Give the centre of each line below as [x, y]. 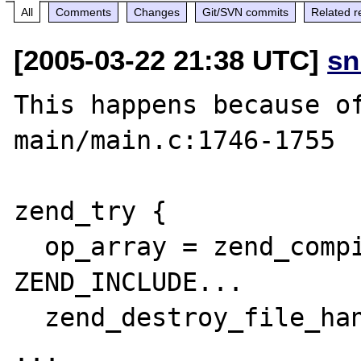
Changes [157, 12]
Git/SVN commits [246, 12]
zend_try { [91, 211]
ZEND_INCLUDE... [129, 282]
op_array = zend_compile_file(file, [29, 246]
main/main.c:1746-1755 [175, 140]
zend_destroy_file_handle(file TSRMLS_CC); [29, 317]
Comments [84, 12]
